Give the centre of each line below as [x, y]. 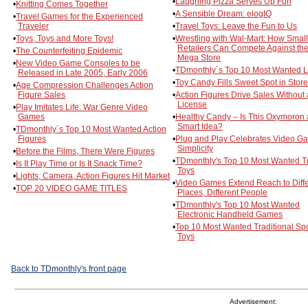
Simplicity [195, 148]
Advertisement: [253, 301]
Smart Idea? [200, 126]
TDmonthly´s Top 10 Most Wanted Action [91, 129]
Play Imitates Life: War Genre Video [82, 107]
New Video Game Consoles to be [78, 63]
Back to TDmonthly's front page [69, 268]
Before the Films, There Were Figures [85, 151]
